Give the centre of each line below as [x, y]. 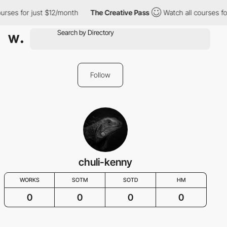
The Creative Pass [118, 12]
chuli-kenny [105, 162]
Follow [100, 75]
